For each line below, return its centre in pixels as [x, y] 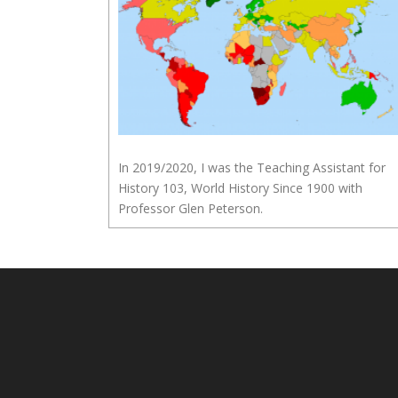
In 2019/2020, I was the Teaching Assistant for [252, 167]
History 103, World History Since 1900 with [240, 188]
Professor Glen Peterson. [191, 208]
